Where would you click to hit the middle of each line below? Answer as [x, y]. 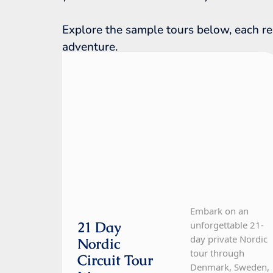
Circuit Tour [115, 261]
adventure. [90, 47]
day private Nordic [229, 239]
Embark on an [219, 211]
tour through [217, 253]
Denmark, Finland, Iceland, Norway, [168, 59]
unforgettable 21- [227, 225]
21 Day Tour [117, 89]
